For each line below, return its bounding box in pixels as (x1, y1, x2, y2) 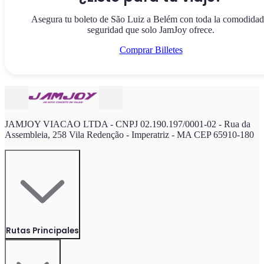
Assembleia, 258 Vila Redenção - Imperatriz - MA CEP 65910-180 (5, 130, 254, 140)
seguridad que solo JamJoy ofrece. (87, 25, 214, 35)
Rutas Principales (6, 225, 79, 236)
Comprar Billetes (119, 45, 183, 55)
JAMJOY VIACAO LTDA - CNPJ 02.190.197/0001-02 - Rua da (5, 119, 250, 129)
